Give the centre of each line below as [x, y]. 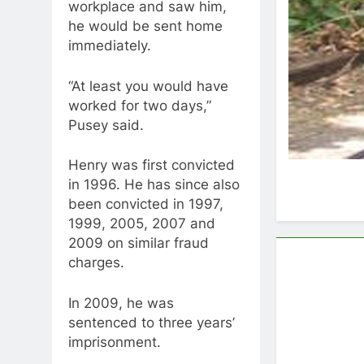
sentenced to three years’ [152, 322]
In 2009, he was [121, 303]
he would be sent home [145, 26]
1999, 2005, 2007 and [142, 224]
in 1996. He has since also [154, 185]
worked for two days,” [140, 105]
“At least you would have [148, 86]
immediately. [110, 46]
